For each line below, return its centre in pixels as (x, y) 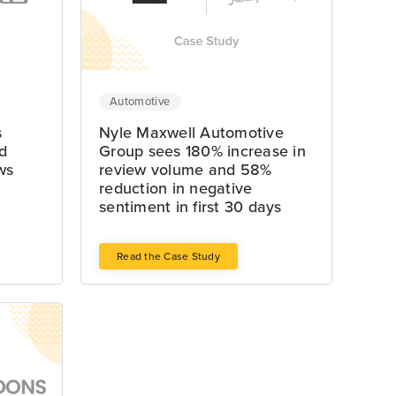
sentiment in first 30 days (190, 207)
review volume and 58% (186, 170)
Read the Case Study (168, 256)
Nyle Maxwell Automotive (191, 133)
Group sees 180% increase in (202, 151)
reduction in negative (176, 188)
